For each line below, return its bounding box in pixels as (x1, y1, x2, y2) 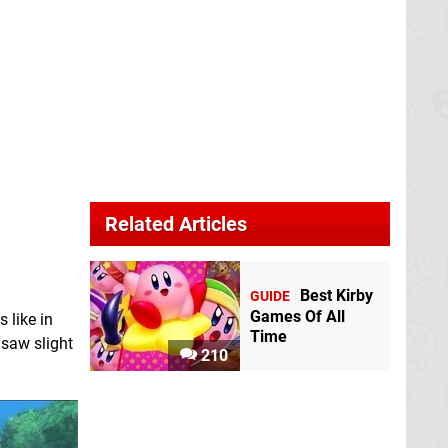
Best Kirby (300, 286, 373, 306)
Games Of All (250, 307, 345, 327)
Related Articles (105, 212, 247, 236)
